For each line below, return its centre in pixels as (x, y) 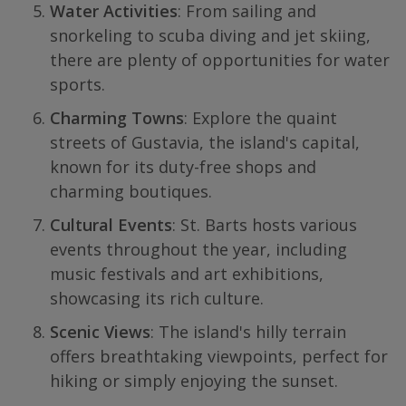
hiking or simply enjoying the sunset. (194, 381)
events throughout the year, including (198, 249)
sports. (77, 84)
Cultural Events (111, 225)
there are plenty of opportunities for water (220, 60)
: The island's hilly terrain (248, 332)
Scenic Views (100, 332)
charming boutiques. (131, 191)
